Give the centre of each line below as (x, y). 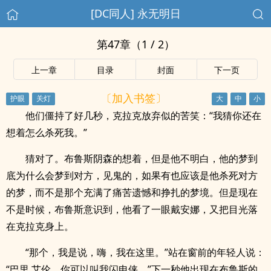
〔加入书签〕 (133, 98)
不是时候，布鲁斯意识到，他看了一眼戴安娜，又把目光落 (132, 209)
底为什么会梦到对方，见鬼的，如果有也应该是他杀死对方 (132, 175)
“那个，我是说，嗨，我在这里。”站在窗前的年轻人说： (145, 252)
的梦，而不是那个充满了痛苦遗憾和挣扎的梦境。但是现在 (132, 192)
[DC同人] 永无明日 (135, 13)
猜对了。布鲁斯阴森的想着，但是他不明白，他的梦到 (142, 158)
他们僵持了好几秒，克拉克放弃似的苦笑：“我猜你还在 (143, 116)
